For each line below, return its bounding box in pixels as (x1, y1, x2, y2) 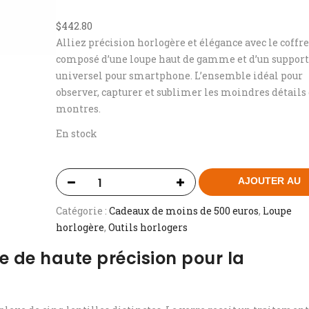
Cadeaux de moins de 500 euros (109, 204, 259, 218)
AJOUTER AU (238, 175, 301, 187)
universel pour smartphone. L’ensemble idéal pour (56, 68, 303, 82)
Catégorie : (56, 204, 110, 218)
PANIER (252, 200, 288, 212)
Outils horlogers (108, 221, 188, 235)
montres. (56, 101, 101, 115)
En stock (56, 126, 98, 140)
